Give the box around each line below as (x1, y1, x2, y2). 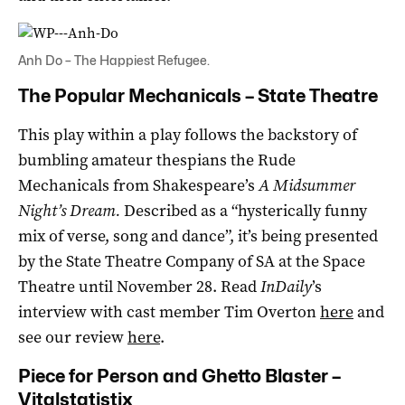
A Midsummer (259, 174, 355, 196)
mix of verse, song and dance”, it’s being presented (18, 224, 378, 247)
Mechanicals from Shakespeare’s (18, 174, 259, 196)
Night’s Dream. (18, 199, 124, 221)
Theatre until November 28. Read (18, 275, 260, 297)
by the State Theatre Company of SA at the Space (18, 250, 365, 272)
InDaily (260, 275, 312, 297)
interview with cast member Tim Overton (18, 300, 320, 323)
